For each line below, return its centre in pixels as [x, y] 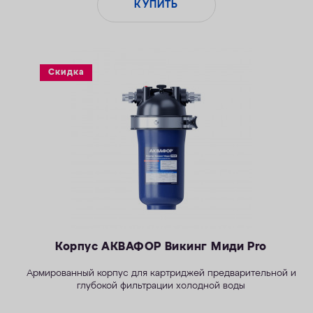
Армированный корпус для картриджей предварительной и [161, 273]
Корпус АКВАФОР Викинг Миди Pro [161, 247]
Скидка [66, 72]
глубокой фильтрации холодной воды [161, 286]
